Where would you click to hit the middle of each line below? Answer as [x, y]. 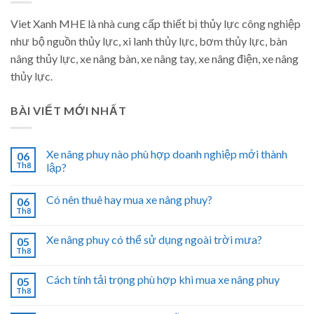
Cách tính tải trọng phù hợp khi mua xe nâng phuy [163, 279]
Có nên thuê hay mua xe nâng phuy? [129, 199]
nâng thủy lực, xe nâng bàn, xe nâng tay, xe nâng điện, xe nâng [155, 59]
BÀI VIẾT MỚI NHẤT [69, 111]
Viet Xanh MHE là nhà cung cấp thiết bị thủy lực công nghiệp [156, 24]
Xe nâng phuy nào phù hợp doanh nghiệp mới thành [167, 153]
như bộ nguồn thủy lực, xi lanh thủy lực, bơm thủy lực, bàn [149, 41]
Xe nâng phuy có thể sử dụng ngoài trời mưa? [154, 239]
